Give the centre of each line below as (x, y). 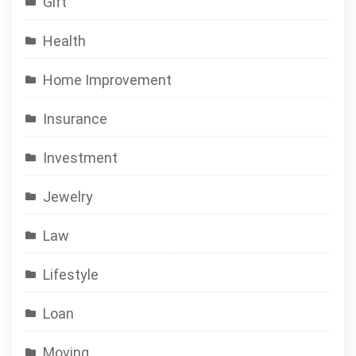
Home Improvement (107, 79)
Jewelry (68, 196)
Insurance (75, 118)
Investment (80, 157)
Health (64, 41)
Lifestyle (71, 274)
